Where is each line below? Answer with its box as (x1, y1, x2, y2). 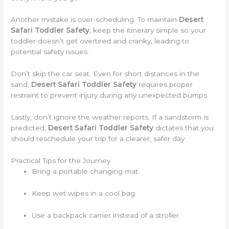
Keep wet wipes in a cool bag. (32, 189, 137, 197)
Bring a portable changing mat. (32, 167, 140, 176)
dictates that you (153, 124, 214, 132)
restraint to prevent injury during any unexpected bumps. (11, 91, 209, 100)
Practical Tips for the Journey (11, 156, 111, 165)
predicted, (11, 124, 49, 132)
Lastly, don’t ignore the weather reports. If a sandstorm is (11, 113, 209, 122)
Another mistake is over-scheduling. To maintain (11, 15, 179, 24)
